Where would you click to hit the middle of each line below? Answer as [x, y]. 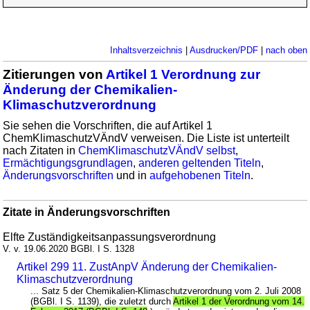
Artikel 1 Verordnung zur [183, 74]
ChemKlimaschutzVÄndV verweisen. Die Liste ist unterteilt [146, 138]
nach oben [286, 50]
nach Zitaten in [41, 150]
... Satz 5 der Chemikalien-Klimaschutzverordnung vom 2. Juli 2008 [166, 291]
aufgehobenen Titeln [200, 175]
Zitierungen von [55, 74]
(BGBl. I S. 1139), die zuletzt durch [102, 301]
